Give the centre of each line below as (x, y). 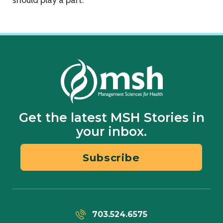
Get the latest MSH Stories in (111, 118)
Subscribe (111, 157)
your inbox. (111, 132)
